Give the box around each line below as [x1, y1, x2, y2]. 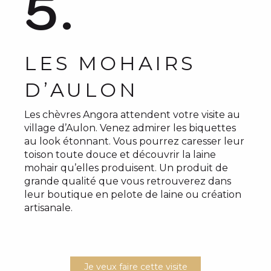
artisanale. [24, 202, 73, 214]
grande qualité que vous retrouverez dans [24, 175, 231, 187]
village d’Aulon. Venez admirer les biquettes [24, 122, 236, 134]
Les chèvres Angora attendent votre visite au [24, 109, 240, 120]
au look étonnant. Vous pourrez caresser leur [24, 135, 244, 147]
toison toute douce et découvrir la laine [24, 149, 216, 160]
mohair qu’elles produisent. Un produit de [24, 162, 228, 174]
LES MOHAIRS [24, 51, 196, 75]
